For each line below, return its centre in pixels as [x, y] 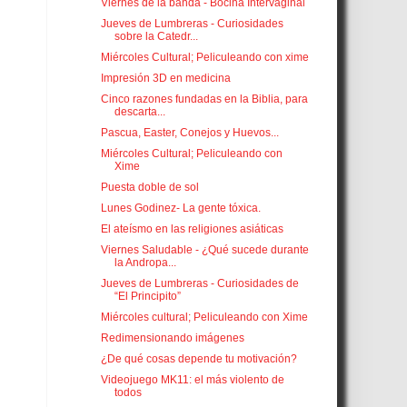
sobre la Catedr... [156, 37]
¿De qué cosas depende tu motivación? [199, 359]
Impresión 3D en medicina [165, 79]
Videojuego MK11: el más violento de [192, 380]
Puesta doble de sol [149, 188]
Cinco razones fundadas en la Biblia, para [204, 99]
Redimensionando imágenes [172, 338]
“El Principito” [147, 297]
